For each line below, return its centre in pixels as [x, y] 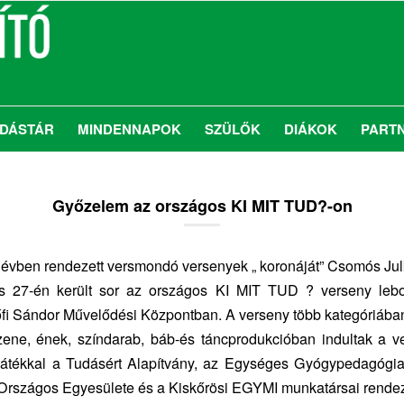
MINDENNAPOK [129, 129]
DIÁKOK [311, 129]
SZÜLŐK [233, 129]
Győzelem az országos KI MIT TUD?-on [202, 206]
